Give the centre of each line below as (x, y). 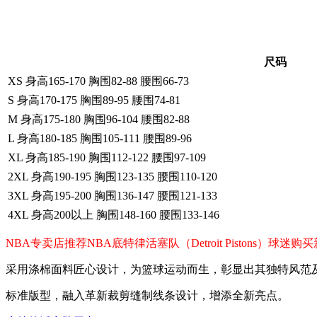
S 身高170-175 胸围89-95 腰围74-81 (94, 100)
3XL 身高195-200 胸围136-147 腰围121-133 (113, 196)
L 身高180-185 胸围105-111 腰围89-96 (100, 138)
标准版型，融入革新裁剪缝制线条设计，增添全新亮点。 (147, 295)
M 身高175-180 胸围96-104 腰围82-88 (99, 119)
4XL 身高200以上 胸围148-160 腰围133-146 (114, 215)
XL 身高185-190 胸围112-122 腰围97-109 (107, 157)
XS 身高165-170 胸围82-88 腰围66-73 (98, 81)
